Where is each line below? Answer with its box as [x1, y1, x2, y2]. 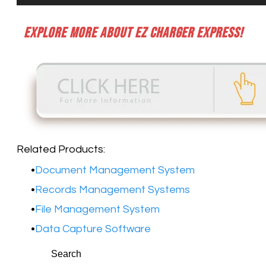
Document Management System [35, 164, 195, 176]
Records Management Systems [35, 184, 190, 196]
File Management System [35, 204, 160, 216]
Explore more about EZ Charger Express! [23, 24, 243, 42]
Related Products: [17, 144, 105, 156]
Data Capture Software [35, 223, 151, 235]
